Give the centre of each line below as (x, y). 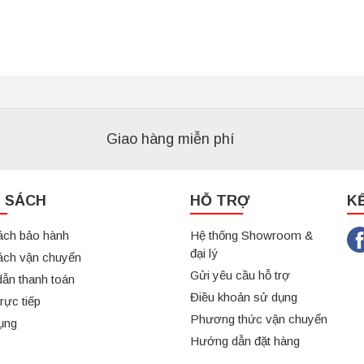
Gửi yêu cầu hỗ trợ (240, 275)
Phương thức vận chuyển (259, 319)
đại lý (204, 253)
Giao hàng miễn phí (170, 139)
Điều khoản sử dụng (244, 297)
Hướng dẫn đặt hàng (245, 341)
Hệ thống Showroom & (251, 235)
